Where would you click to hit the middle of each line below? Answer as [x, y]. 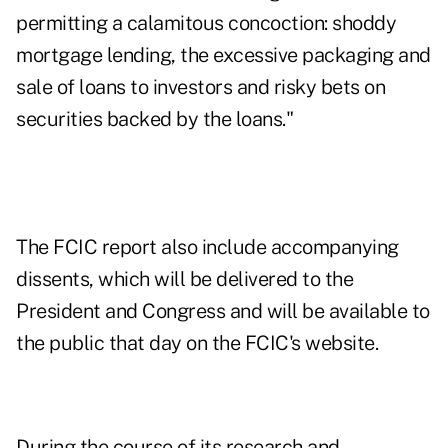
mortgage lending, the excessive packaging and [223, 55]
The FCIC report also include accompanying [207, 247]
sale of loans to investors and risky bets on [200, 87]
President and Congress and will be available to [223, 311]
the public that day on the [130, 343]
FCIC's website [309, 343]
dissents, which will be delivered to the [184, 279]
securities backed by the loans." [154, 119]
